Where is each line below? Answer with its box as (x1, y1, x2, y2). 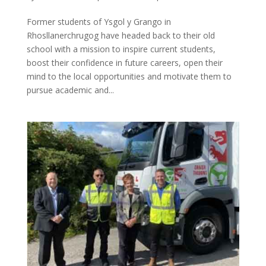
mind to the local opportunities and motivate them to (26, 70, 232, 82)
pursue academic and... (26, 84, 114, 96)
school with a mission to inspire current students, (26, 43, 216, 55)
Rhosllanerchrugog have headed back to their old (26, 29, 215, 41)
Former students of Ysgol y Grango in (26, 15, 171, 27)
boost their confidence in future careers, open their (26, 56, 223, 68)
